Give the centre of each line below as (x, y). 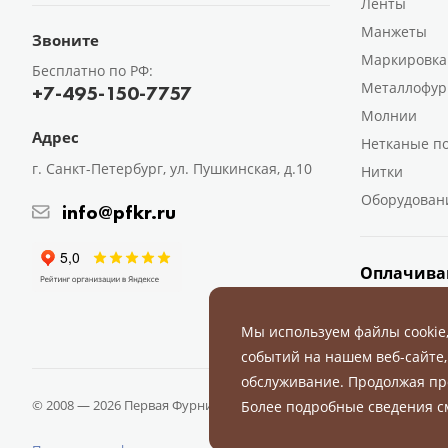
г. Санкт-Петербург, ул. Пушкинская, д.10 (172, 168)
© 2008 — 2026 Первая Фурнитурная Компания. (180, 405)
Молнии (388, 115)
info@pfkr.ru (119, 212)
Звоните (65, 40)
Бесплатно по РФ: (92, 70)
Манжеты (393, 31)
